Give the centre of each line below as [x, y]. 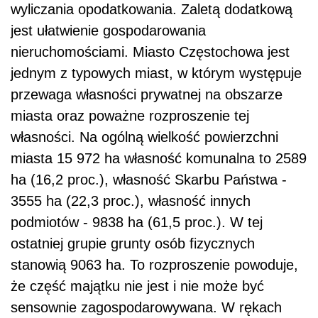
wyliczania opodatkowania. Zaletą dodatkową [152, 10]
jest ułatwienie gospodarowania [108, 31]
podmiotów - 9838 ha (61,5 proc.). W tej [137, 223]
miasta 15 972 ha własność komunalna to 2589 [159, 159]
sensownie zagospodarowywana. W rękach [146, 308]
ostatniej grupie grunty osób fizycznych [133, 244]
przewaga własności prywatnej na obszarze [147, 95]
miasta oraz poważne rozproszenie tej [130, 116]
